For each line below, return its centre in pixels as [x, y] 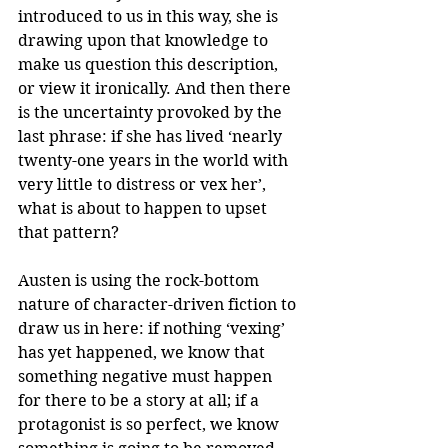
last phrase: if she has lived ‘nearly [152, 137]
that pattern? [68, 233]
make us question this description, [150, 65]
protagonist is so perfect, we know [150, 425]
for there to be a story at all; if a [140, 401]
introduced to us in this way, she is [150, 17]
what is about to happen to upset [144, 209]
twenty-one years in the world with [155, 161]
